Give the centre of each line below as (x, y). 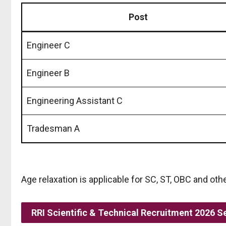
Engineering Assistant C (75, 100)
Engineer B (48, 73)
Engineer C (48, 45)
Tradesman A (53, 128)
